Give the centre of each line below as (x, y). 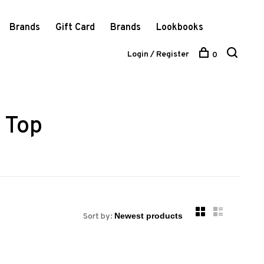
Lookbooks (179, 28)
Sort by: (98, 217)
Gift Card (75, 28)
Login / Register (158, 55)
